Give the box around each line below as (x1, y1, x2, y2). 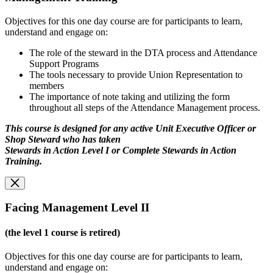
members (29, 80, 64, 91)
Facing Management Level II (5, 200, 149, 214)
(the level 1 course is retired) (5, 227, 120, 238)
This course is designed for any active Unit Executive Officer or (5, 122, 256, 133)
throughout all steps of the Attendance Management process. (29, 102, 260, 113)
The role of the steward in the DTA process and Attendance (29, 47, 257, 58)
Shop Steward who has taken (5, 133, 121, 144)
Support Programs (29, 58, 99, 69)
